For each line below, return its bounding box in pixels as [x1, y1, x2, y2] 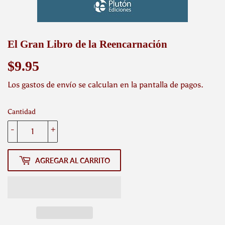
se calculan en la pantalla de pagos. [76, 80, 203, 90]
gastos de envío [22, 80, 76, 90]
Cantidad [8, 107, 36, 117]
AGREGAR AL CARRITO [35, 156, 110, 165]
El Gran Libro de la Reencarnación [8, 38, 167, 50]
